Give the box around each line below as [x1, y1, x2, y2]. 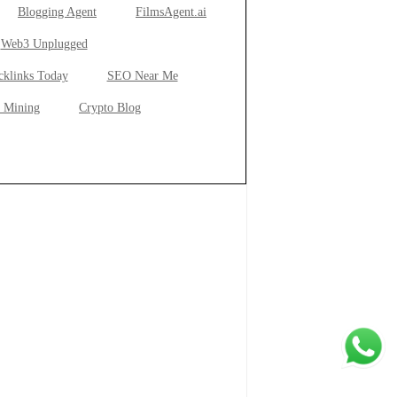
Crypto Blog [79, 101, 141, 114]
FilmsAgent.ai [136, 5, 206, 19]
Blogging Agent [18, 5, 97, 19]
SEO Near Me [106, 69, 178, 82]
